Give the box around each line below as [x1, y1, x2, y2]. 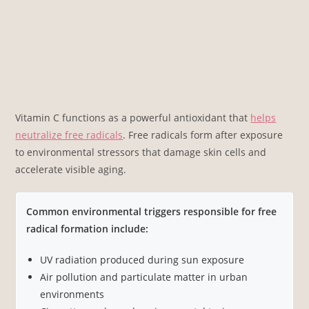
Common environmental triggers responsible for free [26, 204, 277, 218]
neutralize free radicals [15, 128, 123, 141]
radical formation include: [26, 221, 149, 235]
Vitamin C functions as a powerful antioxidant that [15, 110, 251, 124]
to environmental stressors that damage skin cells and [15, 145, 267, 159]
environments [40, 287, 105, 301]
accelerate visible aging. [15, 162, 127, 176]
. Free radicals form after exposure [123, 128, 283, 141]
